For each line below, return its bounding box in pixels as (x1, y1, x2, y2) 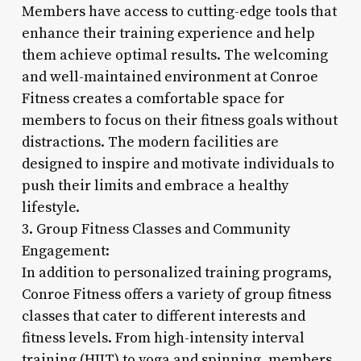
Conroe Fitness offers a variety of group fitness (21, 284, 331, 304)
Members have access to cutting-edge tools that (21, 2, 337, 21)
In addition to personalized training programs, (21, 263, 332, 282)
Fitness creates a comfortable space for (21, 89, 284, 108)
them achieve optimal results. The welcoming (21, 45, 328, 64)
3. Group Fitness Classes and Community (21, 219, 290, 239)
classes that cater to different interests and (21, 306, 305, 326)
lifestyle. (21, 197, 80, 217)
